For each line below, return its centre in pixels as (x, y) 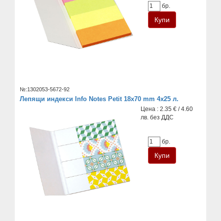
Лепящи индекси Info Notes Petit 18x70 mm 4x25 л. (99, 99)
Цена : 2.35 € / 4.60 (167, 109)
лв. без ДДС (157, 117)
